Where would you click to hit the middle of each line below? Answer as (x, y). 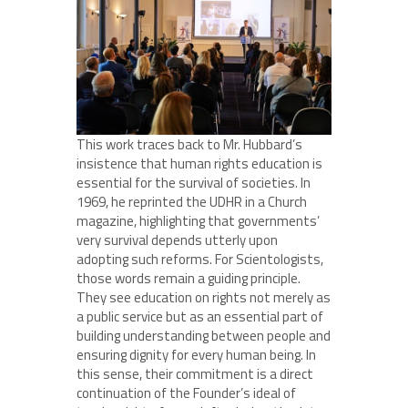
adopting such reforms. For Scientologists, (200, 259)
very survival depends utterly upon (177, 240)
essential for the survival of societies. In (194, 182)
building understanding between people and (204, 335)
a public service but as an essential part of (200, 316)
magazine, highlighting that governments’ (198, 220)
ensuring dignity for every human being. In (196, 354)
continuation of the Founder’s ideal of (186, 393)
